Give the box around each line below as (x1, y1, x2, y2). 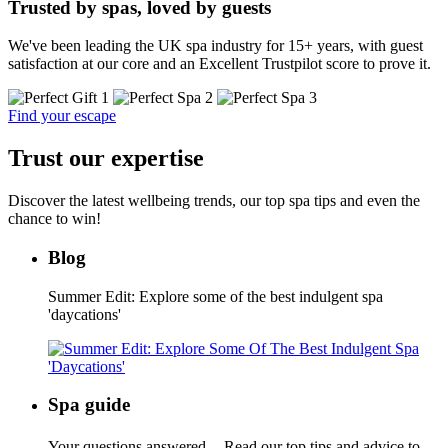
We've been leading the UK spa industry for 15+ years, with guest (8, 37, 423, 55)
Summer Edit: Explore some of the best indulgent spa (48, 287, 383, 305)
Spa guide (48, 394, 130, 416)
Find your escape (8, 107, 116, 125)
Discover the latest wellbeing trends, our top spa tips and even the (8, 192, 420, 210)
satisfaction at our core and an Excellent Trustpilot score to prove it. (8, 55, 431, 73)
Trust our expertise (8, 145, 204, 172)
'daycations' (48, 305, 121, 323)
